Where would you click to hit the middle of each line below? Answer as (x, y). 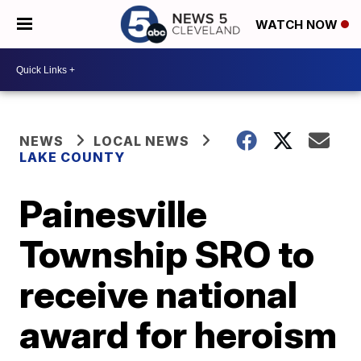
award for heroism (178, 334)
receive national (159, 294)
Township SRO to (167, 254)
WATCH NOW (298, 25)
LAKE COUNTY (73, 157)
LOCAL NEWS (142, 141)
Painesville (114, 214)
